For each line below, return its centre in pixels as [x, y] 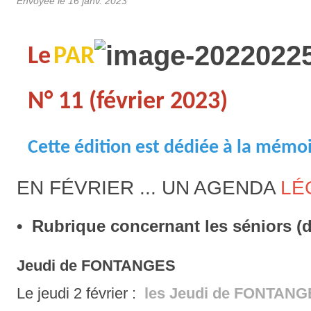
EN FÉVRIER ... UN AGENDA [149, 188]
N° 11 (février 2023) [128, 102]
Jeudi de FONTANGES [96, 266]
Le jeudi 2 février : [78, 294]
